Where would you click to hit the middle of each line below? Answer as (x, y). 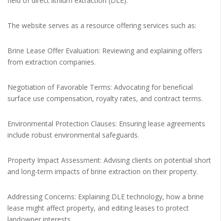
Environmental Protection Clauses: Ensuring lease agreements (106, 123)
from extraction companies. (52, 62)
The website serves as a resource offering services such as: (102, 25)
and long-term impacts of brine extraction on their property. (103, 171)
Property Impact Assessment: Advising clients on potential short (109, 160)
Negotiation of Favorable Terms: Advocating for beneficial (100, 87)
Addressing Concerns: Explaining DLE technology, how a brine (106, 196)
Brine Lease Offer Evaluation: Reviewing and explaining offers (105, 50)
